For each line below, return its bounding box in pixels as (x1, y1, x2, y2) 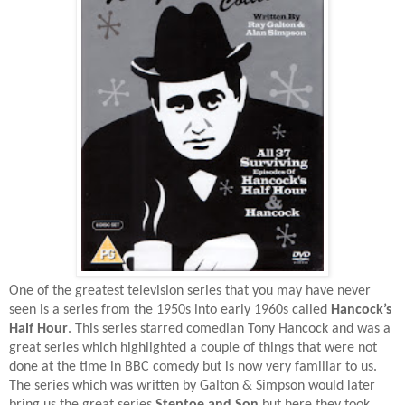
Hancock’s (331, 302, 391, 317)
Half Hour (9, 321, 68, 336)
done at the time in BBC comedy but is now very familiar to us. (9, 359, 377, 374)
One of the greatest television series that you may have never (9, 283, 371, 298)
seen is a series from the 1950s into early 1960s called (9, 302, 331, 317)
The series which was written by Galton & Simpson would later (9, 378, 375, 393)
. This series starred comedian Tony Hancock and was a (68, 321, 391, 336)
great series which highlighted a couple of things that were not (9, 340, 377, 355)
